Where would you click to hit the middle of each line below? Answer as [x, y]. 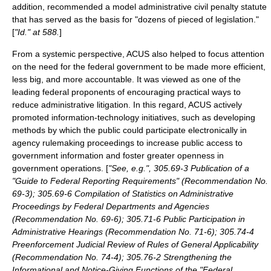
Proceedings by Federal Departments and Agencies [111, 206]
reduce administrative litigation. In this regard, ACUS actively [127, 105]
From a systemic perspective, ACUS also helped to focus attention [138, 54]
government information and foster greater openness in [118, 155]
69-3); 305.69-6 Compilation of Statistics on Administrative [123, 194]
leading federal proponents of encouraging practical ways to [126, 92]
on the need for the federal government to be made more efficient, [139, 67]
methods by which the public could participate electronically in [129, 130]
